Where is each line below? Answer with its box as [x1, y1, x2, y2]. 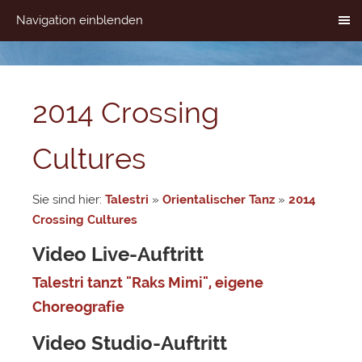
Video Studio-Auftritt [32, 331, 227, 355]
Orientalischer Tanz [162, 192, 275, 207]
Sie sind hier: [32, 192, 105, 207]
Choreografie [32, 298, 124, 315]
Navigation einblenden [16, 13, 143, 27]
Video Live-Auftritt [32, 242, 204, 266]
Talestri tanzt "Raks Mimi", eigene [32, 274, 263, 291]
